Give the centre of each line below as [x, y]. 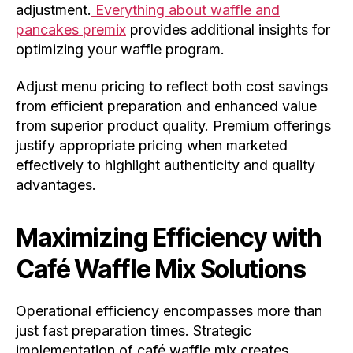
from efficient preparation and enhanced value [166, 106]
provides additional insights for [228, 29]
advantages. [56, 185]
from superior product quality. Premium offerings [173, 126]
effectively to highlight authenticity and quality [165, 165]
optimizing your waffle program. [120, 49]
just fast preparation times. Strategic [134, 331]
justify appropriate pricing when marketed [152, 146]
